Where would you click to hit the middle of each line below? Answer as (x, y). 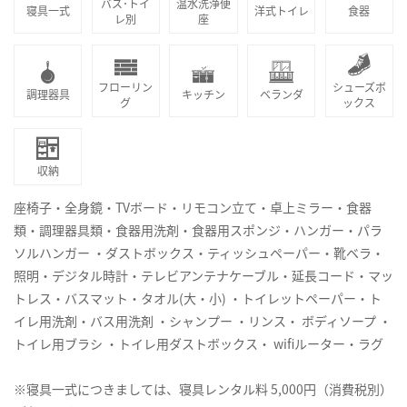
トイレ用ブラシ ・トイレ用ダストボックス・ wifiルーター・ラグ (199, 343)
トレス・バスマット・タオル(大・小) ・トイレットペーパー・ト (198, 298)
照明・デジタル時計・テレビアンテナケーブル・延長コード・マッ (203, 275)
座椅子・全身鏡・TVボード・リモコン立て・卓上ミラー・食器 (193, 207)
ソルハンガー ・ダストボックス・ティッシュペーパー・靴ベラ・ (199, 252)
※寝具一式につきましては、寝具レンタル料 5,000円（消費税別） (203, 388)
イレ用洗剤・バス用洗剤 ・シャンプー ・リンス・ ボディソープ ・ (203, 320)
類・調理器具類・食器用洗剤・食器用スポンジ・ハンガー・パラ (198, 229)
